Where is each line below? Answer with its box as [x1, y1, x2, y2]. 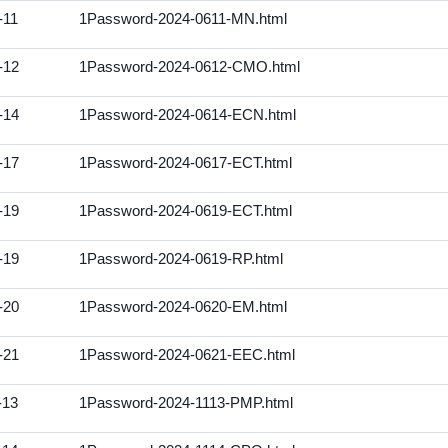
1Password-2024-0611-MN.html [79, 11, 287, 27]
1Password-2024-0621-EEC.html [79, 347, 295, 363]
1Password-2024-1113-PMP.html [79, 395, 293, 411]
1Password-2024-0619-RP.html [79, 251, 283, 267]
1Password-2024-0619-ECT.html [79, 203, 292, 219]
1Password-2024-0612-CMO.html [79, 59, 300, 75]
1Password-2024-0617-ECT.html [79, 155, 292, 171]
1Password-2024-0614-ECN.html [79, 107, 296, 123]
